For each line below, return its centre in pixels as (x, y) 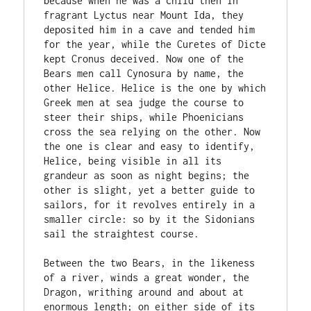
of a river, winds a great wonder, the (147, 277)
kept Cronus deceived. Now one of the (144, 59)
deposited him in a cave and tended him (150, 30)
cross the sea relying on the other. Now (152, 132)
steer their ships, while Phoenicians (144, 117)
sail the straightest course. (122, 234)
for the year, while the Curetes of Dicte (155, 44)
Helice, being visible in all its (133, 161)
